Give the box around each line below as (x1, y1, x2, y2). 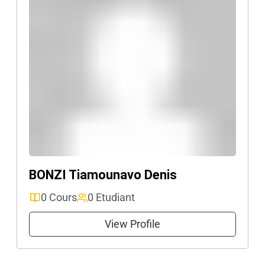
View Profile (105, 218, 160, 230)
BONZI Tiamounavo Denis (29, 167, 177, 182)
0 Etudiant (88, 191, 135, 203)
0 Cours (41, 191, 77, 203)
